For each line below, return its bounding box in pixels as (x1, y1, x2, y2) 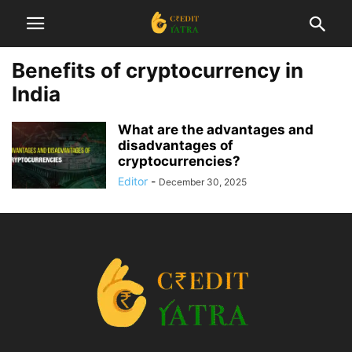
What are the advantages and (118, 122, 313, 137)
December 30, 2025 (159, 176, 247, 188)
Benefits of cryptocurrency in (12, 58, 303, 82)
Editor (118, 174, 148, 188)
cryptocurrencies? (118, 153, 240, 169)
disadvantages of (118, 137, 233, 153)
